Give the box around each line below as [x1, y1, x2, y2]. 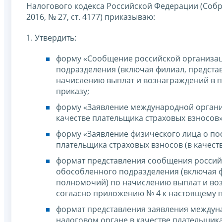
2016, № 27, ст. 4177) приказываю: [26, 11, 155, 22]
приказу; [56, 85, 89, 97]
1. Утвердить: [26, 32, 76, 43]
